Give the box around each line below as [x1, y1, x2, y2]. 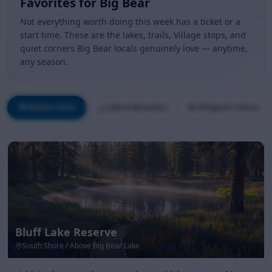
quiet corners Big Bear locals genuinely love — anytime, [20, 42, 248, 54]
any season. [20, 56, 68, 67]
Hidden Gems [27, 102, 76, 112]
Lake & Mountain [106, 102, 167, 112]
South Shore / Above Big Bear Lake [22, 240, 140, 251]
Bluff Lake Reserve [15, 225, 117, 239]
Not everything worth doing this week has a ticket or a [20, 16, 240, 27]
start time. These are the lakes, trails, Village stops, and [20, 29, 246, 41]
